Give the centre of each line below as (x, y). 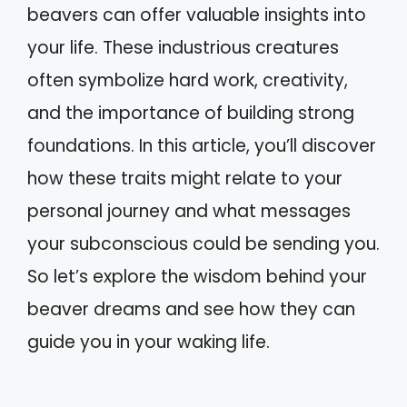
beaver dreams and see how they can (191, 309)
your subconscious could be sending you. (203, 244)
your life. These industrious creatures (183, 48)
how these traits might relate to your (185, 179)
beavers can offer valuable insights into (197, 15)
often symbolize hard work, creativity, (188, 80)
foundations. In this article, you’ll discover (202, 146)
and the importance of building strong (191, 113)
